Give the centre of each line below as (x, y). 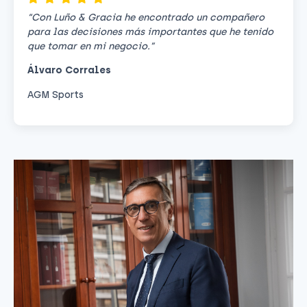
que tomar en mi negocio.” (91, 47)
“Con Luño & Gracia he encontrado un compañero (146, 18)
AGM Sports (56, 95)
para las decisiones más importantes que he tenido (150, 32)
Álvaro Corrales (69, 71)
